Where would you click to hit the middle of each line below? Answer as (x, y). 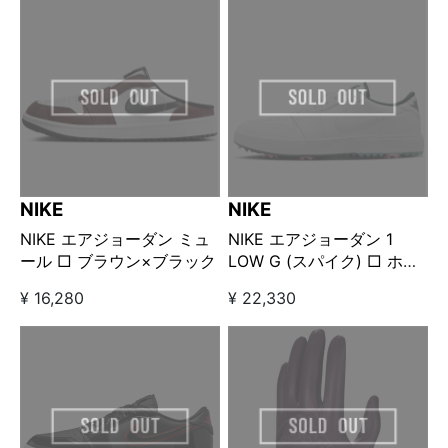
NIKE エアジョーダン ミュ (115, 239)
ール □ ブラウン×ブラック (118, 261)
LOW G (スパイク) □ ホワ (298, 261)
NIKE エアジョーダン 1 (311, 239)
